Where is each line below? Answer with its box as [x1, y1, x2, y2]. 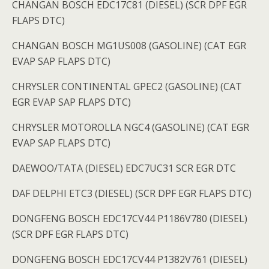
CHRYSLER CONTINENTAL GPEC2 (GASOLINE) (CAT [12, 80, 242, 94]
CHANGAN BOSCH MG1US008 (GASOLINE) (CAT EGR [12, 39, 246, 53]
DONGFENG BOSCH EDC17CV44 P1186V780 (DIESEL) [12, 212, 247, 226]
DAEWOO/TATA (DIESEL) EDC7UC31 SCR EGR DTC [12, 162, 236, 175]
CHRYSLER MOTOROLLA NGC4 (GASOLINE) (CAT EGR [12, 121, 249, 134]
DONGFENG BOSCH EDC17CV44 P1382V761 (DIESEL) [12, 253, 247, 267]
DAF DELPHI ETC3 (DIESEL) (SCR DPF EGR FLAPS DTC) [12, 187, 252, 201]
